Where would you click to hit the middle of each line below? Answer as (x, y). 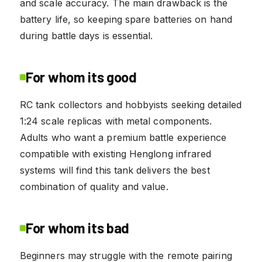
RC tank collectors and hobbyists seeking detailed (131, 104)
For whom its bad (78, 227)
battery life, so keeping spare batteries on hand (126, 19)
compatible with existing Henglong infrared (116, 154)
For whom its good (81, 77)
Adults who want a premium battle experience (123, 137)
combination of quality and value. (94, 186)
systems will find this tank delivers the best (115, 170)
